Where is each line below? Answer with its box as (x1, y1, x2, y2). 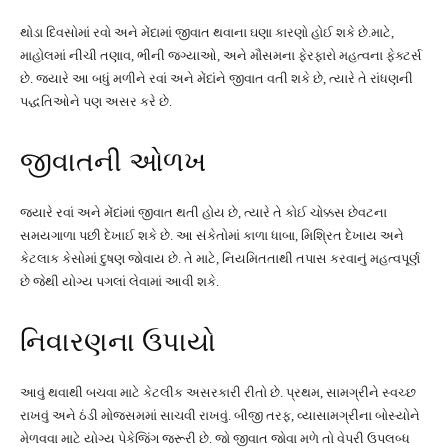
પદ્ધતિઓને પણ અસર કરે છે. (20, 94, 172, 109)
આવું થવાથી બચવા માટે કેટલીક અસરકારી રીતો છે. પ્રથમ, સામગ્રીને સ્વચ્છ (20, 385, 416, 400)
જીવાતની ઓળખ (20, 147, 206, 177)
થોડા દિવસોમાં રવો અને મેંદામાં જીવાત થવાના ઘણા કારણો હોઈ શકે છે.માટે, (20, 25, 394, 40)
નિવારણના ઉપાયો (20, 327, 216, 357)
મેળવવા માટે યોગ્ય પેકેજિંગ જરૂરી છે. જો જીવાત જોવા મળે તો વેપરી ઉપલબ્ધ (20, 431, 410, 446)
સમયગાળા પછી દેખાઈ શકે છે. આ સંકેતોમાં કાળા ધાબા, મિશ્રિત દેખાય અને (20, 228, 404, 243)
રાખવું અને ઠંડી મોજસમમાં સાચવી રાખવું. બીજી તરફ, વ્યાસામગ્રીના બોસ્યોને (20, 408, 420, 423)
